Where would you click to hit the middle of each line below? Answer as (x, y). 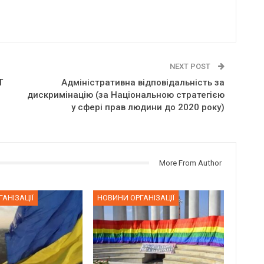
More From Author (190, 163)
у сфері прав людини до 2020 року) (148, 107)
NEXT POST (191, 66)
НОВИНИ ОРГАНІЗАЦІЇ (136, 198)
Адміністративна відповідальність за (143, 82)
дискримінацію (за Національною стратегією (126, 95)
